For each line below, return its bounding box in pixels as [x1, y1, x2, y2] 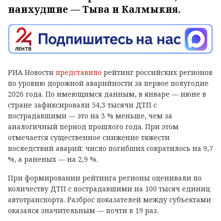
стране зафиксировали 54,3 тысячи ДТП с [8, 100, 157, 110]
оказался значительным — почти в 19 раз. [8, 205, 158, 215]
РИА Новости [8, 67, 56, 77]
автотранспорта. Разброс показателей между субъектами [8, 194, 211, 204]
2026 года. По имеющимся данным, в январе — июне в [8, 89, 206, 99]
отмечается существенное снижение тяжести [8, 132, 170, 142]
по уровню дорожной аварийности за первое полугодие [8, 78, 209, 88]
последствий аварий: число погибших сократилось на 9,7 [8, 143, 213, 153]
